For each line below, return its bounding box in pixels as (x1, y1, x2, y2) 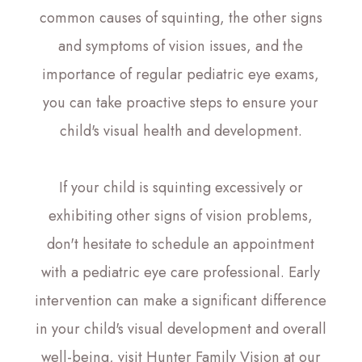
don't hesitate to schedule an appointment (47, 233, 315, 255)
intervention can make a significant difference (35, 289, 327, 311)
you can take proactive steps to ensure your (43, 91, 319, 113)
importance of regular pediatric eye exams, (42, 63, 320, 85)
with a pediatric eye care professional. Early (41, 261, 321, 283)
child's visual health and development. (59, 120, 302, 141)
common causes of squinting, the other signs (39, 6, 322, 28)
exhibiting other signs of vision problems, (48, 204, 314, 226)
